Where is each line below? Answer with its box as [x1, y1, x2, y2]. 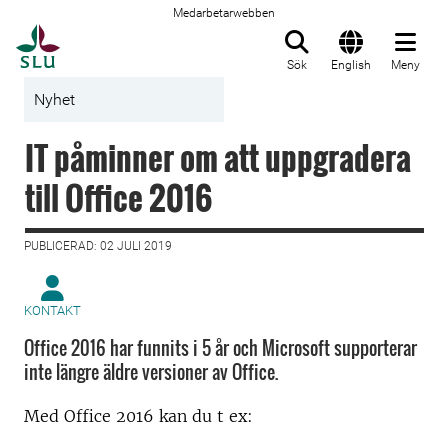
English [331, 58, 371, 72]
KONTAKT [24, 303, 81, 318]
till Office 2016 [25, 174, 212, 221]
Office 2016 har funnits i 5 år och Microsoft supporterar [24, 335, 417, 361]
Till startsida [59, 25, 160, 45]
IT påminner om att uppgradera [25, 134, 411, 181]
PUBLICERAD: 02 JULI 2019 [24, 239, 172, 253]
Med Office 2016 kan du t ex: [24, 406, 253, 426]
